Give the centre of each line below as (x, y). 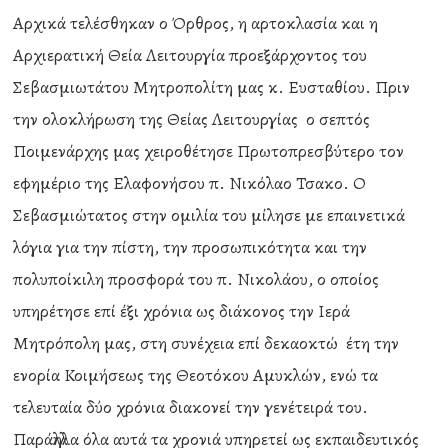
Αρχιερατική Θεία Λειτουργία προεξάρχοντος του (190, 55)
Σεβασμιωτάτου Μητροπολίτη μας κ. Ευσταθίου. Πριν (212, 87)
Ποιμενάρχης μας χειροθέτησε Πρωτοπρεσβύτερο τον (209, 151)
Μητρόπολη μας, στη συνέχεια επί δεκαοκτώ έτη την (206, 343)
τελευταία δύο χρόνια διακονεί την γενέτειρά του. (191, 407)
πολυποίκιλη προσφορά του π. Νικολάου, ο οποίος (196, 279)
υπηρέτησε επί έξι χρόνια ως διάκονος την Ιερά (182, 311)
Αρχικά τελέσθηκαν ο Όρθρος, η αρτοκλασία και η (196, 23)
